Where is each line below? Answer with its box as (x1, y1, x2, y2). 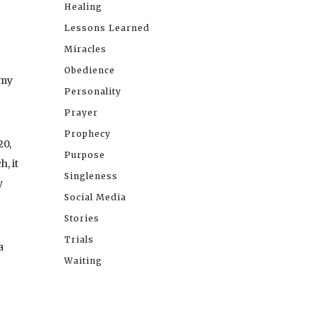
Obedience (64, 64, 115, 75)
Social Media (64, 191, 126, 202)
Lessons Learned (64, 22, 150, 33)
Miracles (64, 43, 107, 54)
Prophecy (64, 128, 111, 139)
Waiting (64, 255, 102, 266)
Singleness (64, 170, 118, 181)
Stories (64, 212, 99, 224)
